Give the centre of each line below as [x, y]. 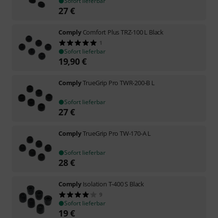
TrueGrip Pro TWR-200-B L [118, 82]
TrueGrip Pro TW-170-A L [117, 133]
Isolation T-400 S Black [113, 184]
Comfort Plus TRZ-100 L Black [123, 32]
